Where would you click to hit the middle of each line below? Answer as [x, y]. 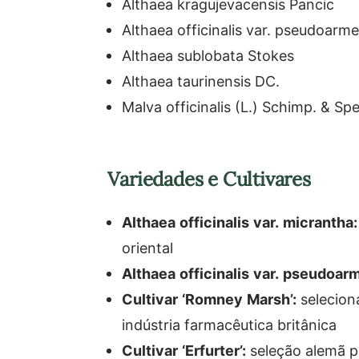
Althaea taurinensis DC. [201, 81]
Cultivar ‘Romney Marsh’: [210, 299]
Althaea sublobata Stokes [208, 55]
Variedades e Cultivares [209, 179]
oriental [148, 248]
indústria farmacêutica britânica [230, 325]
